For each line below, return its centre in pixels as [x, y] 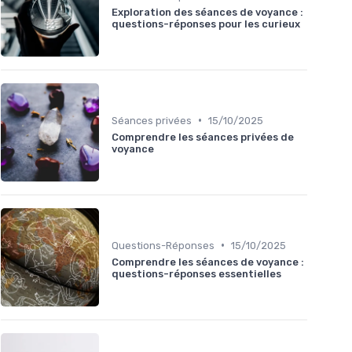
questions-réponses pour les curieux [206, 24]
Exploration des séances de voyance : [207, 12]
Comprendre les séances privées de [203, 137]
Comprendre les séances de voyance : [208, 262]
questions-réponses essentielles [196, 273]
